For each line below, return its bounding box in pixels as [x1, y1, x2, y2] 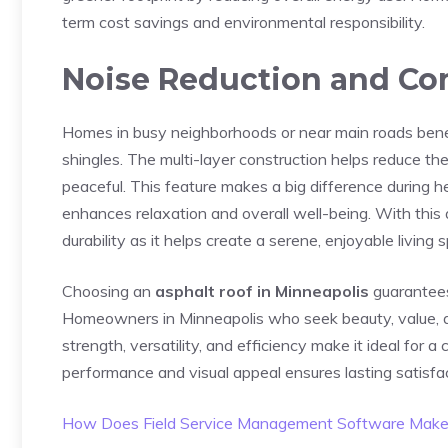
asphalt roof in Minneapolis [155, 280, 369, 301]
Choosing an [62, 280, 155, 301]
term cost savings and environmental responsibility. [62, 11, 425, 32]
